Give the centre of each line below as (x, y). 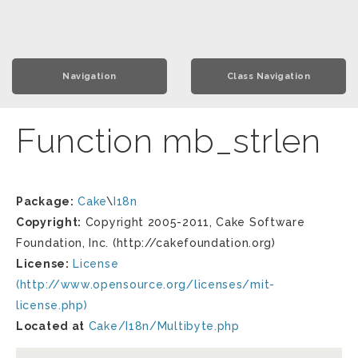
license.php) (52, 305)
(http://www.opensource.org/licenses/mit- (146, 284)
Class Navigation (268, 76)
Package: (45, 201)
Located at (50, 326)
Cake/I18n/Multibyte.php (164, 326)
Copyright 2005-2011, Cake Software (193, 222)
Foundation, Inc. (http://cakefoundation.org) (146, 243)
